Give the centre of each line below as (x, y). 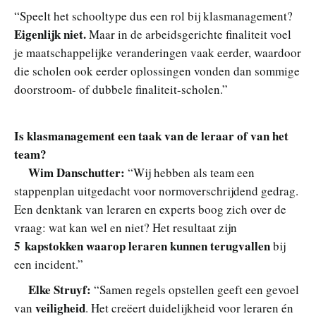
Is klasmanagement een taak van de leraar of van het (151, 135)
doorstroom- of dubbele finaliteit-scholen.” (121, 89)
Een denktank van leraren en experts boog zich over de (150, 209)
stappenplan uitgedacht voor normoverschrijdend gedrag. (156, 190)
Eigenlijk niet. (50, 34)
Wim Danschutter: (77, 172)
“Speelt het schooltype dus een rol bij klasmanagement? (153, 16)
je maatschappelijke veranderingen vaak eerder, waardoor (158, 52)
